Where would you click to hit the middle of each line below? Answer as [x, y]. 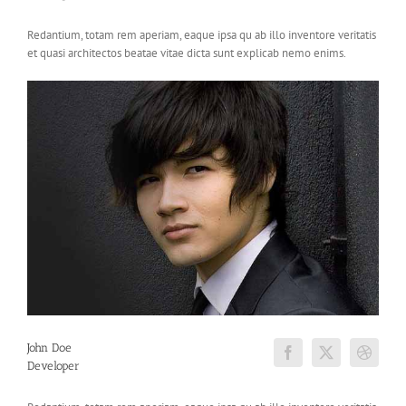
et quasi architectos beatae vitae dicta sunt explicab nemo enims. [187, 53]
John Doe [49, 348]
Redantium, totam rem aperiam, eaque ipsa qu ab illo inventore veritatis [202, 34]
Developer [53, 366]
